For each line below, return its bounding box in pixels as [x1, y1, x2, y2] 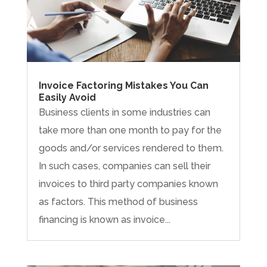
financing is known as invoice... [38, 214, 170, 225]
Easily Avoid [38, 92, 96, 103]
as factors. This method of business [38, 196, 198, 207]
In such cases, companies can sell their [38, 160, 210, 172]
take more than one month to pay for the [38, 125, 222, 136]
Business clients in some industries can [38, 107, 210, 118]
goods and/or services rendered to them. [38, 142, 223, 154]
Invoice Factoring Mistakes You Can [38, 80, 209, 91]
